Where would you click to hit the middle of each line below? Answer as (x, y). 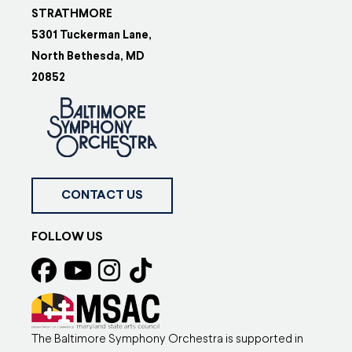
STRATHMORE (72, 14)
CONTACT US (103, 195)
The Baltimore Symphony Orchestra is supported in (168, 339)
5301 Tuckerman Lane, (92, 35)
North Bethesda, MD (88, 57)
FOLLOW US (68, 237)
